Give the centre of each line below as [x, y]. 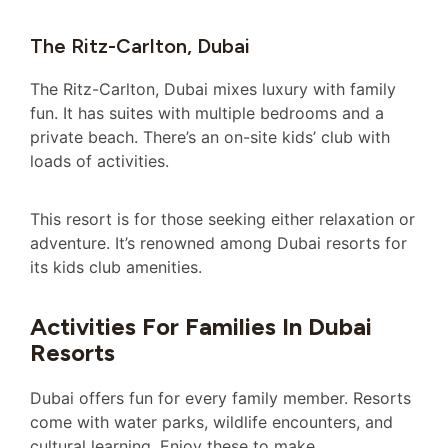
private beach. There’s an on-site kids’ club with [210, 137]
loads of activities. [99, 161]
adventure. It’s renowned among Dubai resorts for [218, 243]
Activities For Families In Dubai [201, 326]
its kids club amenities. [116, 267]
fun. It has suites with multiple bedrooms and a [207, 113]
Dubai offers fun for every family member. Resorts [220, 397]
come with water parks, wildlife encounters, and [211, 421]
